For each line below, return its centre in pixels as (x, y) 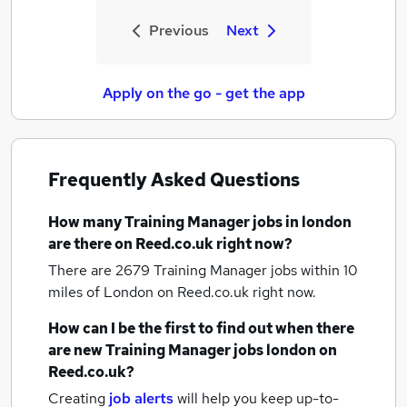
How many (86, 222)
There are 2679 (101, 270)
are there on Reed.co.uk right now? (170, 244)
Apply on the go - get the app (203, 93)
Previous (179, 30)
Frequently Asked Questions (174, 180)
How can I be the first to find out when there (201, 328)
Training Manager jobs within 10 (256, 270)
